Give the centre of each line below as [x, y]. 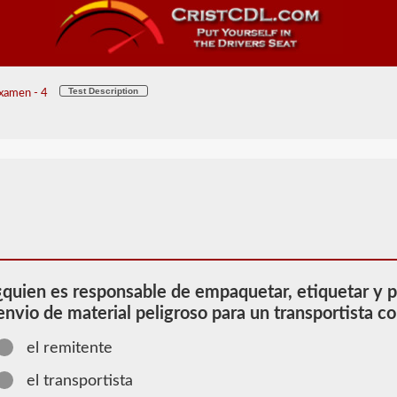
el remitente [70, 348]
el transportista [80, 381]
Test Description [104, 91]
